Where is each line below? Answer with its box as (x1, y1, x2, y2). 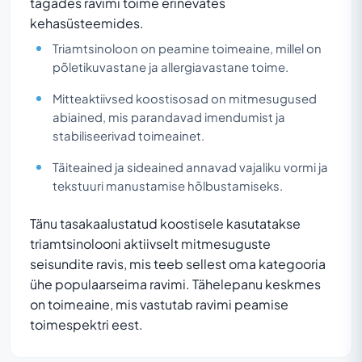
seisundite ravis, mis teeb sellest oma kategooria (30, 255, 326, 272)
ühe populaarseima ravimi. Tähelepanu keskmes (30, 275, 321, 293)
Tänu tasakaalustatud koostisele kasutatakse (30, 214, 301, 232)
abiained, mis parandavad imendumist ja (53, 109, 285, 124)
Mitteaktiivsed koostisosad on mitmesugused (53, 90, 317, 106)
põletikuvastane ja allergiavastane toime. (53, 59, 288, 74)
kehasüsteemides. (30, 14, 144, 32)
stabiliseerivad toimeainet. (53, 128, 204, 143)
